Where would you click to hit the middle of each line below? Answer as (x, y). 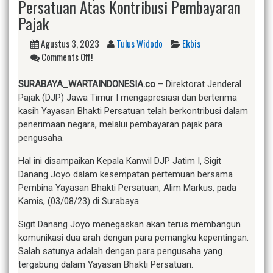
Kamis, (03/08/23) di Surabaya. (80, 201)
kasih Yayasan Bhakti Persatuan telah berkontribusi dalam (133, 111)
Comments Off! (66, 57)
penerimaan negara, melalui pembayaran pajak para (120, 124)
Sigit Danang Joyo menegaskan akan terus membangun (129, 224)
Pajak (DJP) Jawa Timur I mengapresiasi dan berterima (128, 97)
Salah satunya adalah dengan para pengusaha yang (120, 251)
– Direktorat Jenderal (198, 84)
